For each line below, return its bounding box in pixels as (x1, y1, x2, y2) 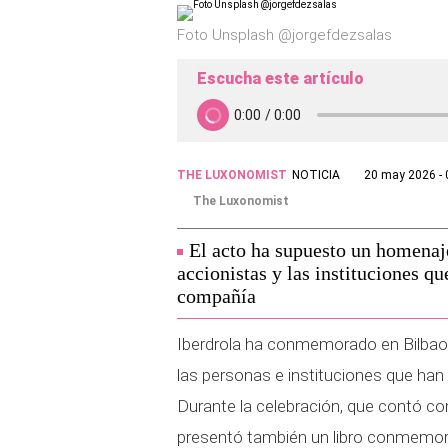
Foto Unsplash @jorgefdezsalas (177, 26, 392, 44)
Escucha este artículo (197, 69, 364, 88)
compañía (177, 285, 256, 307)
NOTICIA (292, 168, 340, 182)
